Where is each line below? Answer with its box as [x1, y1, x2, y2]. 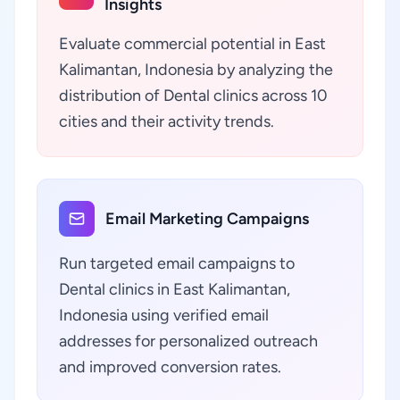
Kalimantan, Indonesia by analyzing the [59, 60, 333, 79]
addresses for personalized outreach [59, 331, 318, 351]
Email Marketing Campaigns [105, 209, 309, 229]
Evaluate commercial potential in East [59, 34, 326, 54]
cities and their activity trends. [59, 112, 274, 131]
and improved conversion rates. [59, 357, 281, 377]
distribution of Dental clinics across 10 [59, 86, 328, 105]
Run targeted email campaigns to [59, 254, 295, 273]
